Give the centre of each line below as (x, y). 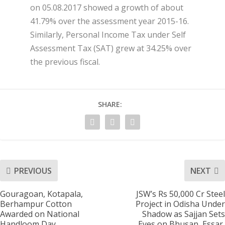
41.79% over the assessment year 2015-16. (109, 21)
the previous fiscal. (65, 62)
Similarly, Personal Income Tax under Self (108, 35)
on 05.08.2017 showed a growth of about (107, 8)
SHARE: (110, 104)
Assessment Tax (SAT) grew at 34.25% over (111, 48)
